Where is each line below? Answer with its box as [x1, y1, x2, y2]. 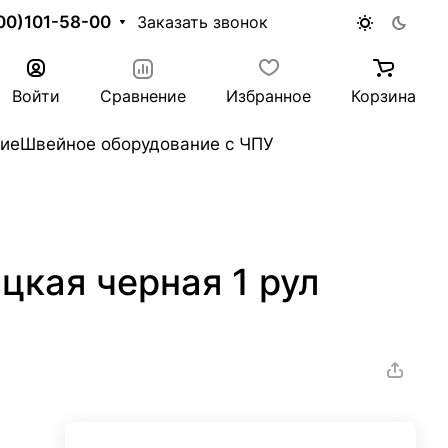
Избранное [226, 86, 311, 106]
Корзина [351, 86, 416, 106]
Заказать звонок [137, 13, 268, 32]
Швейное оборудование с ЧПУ [20, 134, 274, 154]
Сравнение [100, 86, 186, 106]
